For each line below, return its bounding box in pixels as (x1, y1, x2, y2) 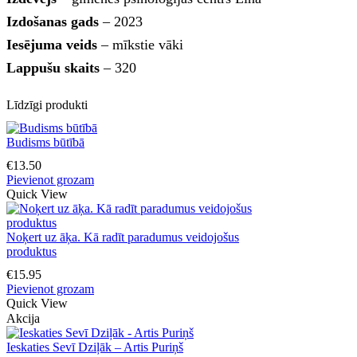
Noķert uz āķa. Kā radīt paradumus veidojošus (6, 230, 239, 245)
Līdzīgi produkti (6, 97, 88, 112)
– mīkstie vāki (97, 36, 183, 53)
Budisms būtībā (6, 135, 84, 150)
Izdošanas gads (6, 13, 99, 29)
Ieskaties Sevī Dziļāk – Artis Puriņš (6, 340, 183, 355)
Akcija (6, 312, 40, 326)
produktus (6, 245, 57, 259)
